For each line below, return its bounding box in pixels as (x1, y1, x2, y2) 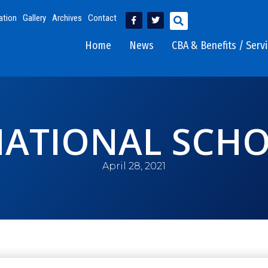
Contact (87, 13, 117, 23)
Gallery (22, 13, 46, 23)
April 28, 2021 (102, 160, 166, 172)
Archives (51, 13, 82, 23)
